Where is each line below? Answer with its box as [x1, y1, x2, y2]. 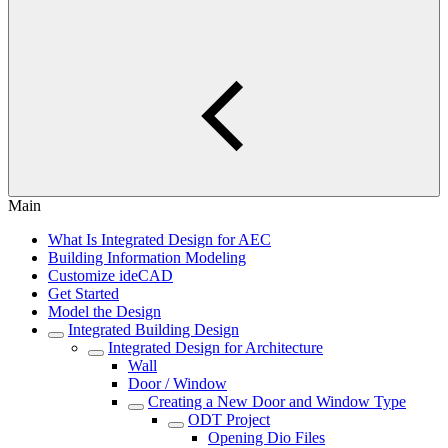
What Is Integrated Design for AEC [48, 231, 271, 248]
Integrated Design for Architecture [108, 339, 323, 356]
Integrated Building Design [68, 321, 239, 338]
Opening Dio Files [208, 429, 325, 446]
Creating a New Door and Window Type [148, 393, 406, 410]
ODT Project [188, 411, 270, 428]
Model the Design [48, 303, 161, 320]
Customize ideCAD [48, 267, 173, 284]
